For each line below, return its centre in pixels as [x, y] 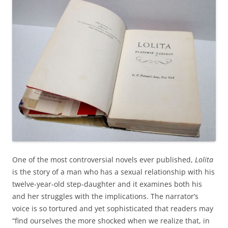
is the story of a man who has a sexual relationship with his [113, 172]
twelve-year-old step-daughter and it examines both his [107, 184]
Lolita [204, 159]
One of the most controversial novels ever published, [104, 159]
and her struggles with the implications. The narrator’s [105, 196]
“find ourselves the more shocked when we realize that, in [111, 220]
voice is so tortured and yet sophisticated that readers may [113, 208]
